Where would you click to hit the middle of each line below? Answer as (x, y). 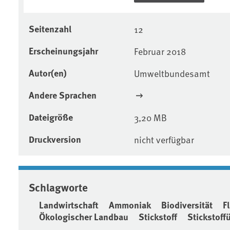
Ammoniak (130, 205)
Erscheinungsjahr (63, 51)
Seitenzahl (50, 28)
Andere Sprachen (63, 95)
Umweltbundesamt (172, 73)
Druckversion (55, 139)
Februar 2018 (160, 51)
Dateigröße (51, 117)
